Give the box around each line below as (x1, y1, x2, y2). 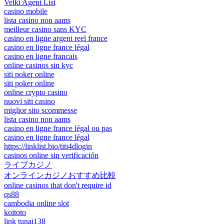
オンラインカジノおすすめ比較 (4, 171, 116, 180)
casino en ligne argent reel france (4, 34, 107, 43)
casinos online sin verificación (4, 151, 98, 160)
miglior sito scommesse (4, 106, 77, 115)
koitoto (4, 208, 26, 217)
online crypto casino (4, 88, 67, 97)
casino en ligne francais (4, 52, 77, 61)
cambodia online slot (4, 199, 69, 208)
